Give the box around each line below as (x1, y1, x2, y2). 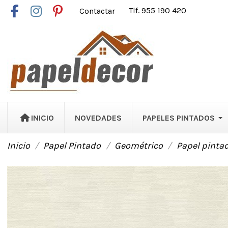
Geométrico (115, 140, 163, 151)
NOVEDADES (74, 112, 122, 123)
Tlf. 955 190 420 (129, 6, 187, 16)
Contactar (79, 6, 118, 16)
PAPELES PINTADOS (142, 112, 215, 123)
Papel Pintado (43, 140, 101, 151)
